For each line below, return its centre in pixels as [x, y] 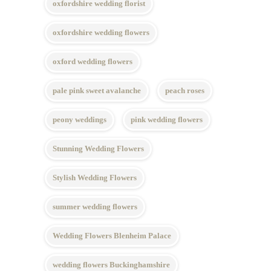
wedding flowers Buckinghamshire [111, 265]
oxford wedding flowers [93, 61]
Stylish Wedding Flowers [95, 178]
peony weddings [80, 119]
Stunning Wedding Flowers [98, 149]
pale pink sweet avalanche [97, 90]
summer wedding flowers [95, 207]
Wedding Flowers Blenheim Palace [112, 236]
